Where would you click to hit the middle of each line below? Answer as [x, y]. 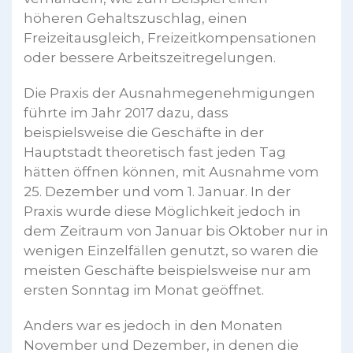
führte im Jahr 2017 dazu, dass [126, 112]
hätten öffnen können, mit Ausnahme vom [171, 171]
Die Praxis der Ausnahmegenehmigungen [169, 93]
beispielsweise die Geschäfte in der [144, 132]
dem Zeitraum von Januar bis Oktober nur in [176, 230]
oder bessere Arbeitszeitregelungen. [150, 57]
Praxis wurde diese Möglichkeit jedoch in [162, 211]
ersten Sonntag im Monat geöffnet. [144, 290]
